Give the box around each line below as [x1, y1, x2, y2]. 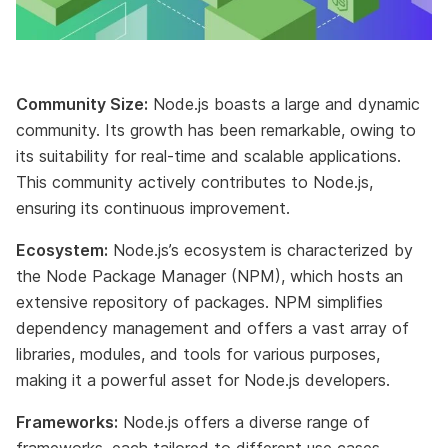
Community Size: [16, 93, 148, 114]
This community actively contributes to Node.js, [16, 171, 373, 192]
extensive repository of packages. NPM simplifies [16, 291, 383, 312]
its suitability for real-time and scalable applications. [16, 145, 401, 166]
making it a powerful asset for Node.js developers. [16, 369, 390, 390]
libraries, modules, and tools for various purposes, [16, 343, 380, 364]
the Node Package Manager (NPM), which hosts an [16, 265, 403, 286]
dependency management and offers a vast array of [16, 317, 409, 338]
